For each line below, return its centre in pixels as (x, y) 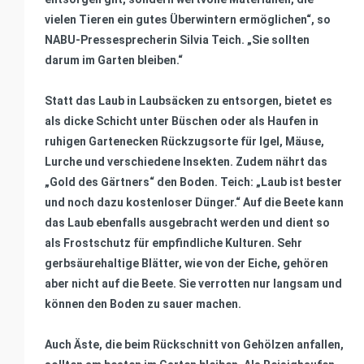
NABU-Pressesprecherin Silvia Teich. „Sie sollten (177, 39)
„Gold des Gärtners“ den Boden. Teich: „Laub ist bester (193, 182)
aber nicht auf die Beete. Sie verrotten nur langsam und (193, 283)
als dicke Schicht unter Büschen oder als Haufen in (182, 121)
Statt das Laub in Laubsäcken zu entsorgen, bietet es (188, 100)
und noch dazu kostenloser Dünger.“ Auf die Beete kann (194, 202)
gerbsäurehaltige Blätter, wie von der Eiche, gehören (186, 263)
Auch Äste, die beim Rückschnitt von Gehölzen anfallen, (194, 344)
